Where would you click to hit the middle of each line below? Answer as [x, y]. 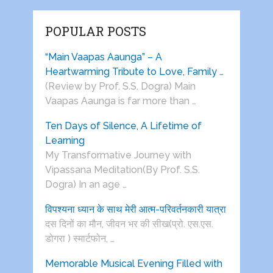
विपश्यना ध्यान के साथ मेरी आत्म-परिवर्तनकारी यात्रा [135, 210]
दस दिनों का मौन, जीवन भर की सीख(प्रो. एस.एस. [129, 224]
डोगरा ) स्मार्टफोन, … [80, 239]
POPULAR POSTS [95, 31]
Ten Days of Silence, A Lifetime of [123, 126]
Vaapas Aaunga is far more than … [120, 101]
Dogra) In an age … [86, 185]
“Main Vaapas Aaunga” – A [103, 57]
